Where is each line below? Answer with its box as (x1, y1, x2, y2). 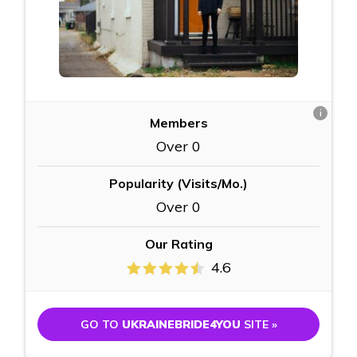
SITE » (240, 317, 277, 332)
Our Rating (144, 236, 213, 253)
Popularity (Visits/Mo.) (109, 175, 248, 192)
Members (149, 115, 208, 131)
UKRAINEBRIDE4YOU (121, 317, 241, 332)
